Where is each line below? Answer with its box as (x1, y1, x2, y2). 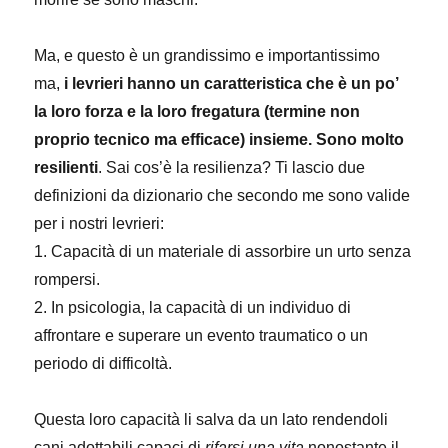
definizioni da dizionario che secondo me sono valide (34, 187, 411, 204)
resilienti (34, 159, 99, 176)
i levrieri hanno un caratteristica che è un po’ (64, 75, 399, 92)
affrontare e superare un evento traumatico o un (34, 327, 369, 344)
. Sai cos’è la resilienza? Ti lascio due (98, 159, 366, 176)
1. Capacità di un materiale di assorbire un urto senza (34, 243, 412, 260)
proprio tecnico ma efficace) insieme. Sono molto (34, 131, 405, 148)
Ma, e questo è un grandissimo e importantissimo (34, 47, 381, 64)
